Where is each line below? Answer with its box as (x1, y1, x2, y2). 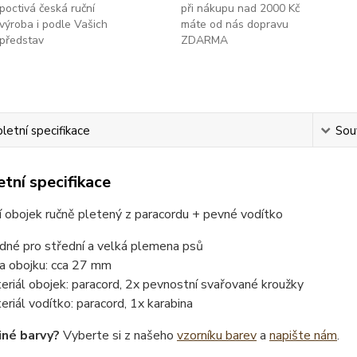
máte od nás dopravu (180, 17, 288, 32)
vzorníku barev (176, 327, 257, 344)
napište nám (269, 327, 337, 344)
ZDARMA (180, 33, 228, 48)
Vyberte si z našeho (59, 327, 177, 344)
